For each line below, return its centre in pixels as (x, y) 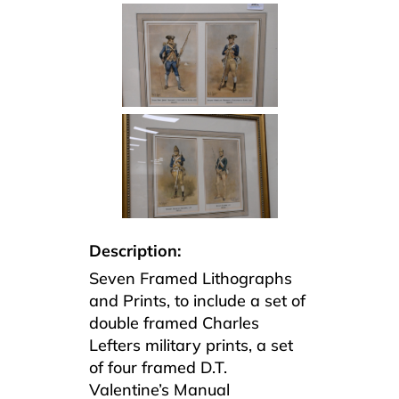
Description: (135, 250)
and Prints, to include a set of (197, 300)
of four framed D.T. (158, 367)
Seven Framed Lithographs (191, 278)
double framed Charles (174, 322)
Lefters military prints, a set (191, 345)
